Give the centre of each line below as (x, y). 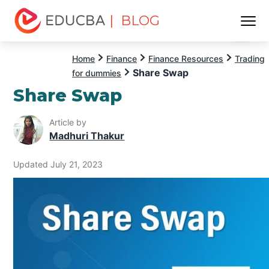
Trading (250, 59)
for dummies (97, 73)
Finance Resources (186, 59)
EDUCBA (35, 40)
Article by (68, 122)
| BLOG (135, 21)
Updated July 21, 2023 (58, 164)
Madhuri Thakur (87, 136)
